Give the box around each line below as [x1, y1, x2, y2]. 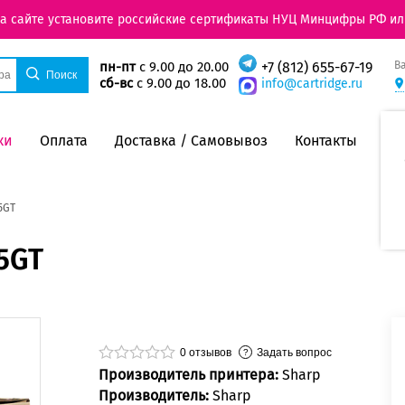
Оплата [40, 131, 88, 149]
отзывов [186, 345, 231, 359]
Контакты [295, 131, 357, 149]
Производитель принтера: [99, 366, 282, 384]
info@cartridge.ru [260, 76, 363, 92]
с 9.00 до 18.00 [132, 75, 226, 92]
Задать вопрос [257, 345, 332, 359]
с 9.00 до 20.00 [135, 59, 229, 76]
